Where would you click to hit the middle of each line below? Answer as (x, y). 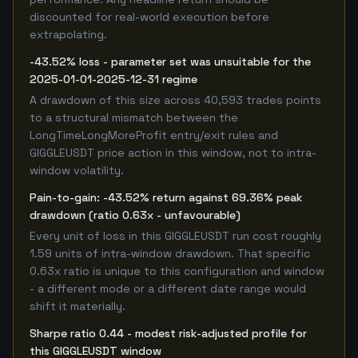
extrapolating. (68, 34)
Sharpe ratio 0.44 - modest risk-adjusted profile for (168, 333)
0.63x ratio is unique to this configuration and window (177, 271)
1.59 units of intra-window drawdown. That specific (170, 253)
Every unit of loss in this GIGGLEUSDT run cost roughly (175, 236)
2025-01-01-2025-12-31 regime (113, 79)
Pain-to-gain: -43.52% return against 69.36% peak (166, 197)
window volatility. (77, 170)
